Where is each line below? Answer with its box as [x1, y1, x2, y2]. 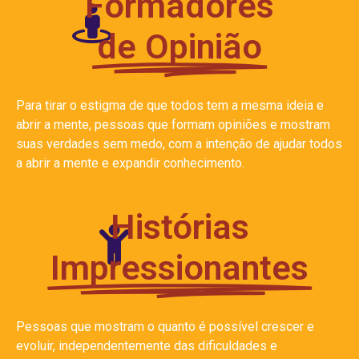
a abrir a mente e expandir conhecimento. [16, 155, 244, 171]
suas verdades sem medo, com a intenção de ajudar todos [16, 136, 342, 152]
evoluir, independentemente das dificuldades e [16, 338, 277, 354]
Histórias [110, 207, 249, 248]
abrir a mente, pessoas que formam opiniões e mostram [16, 117, 330, 133]
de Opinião [97, 26, 262, 67]
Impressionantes [50, 248, 309, 288]
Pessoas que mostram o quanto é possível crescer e [16, 319, 314, 335]
